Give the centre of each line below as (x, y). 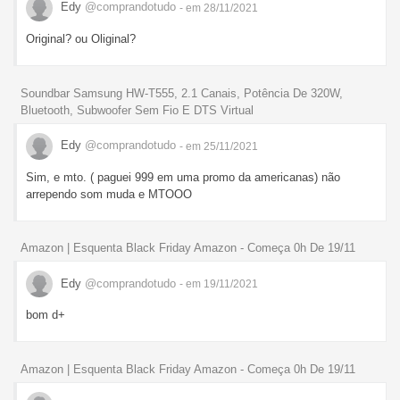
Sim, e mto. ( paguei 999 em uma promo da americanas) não (183, 177)
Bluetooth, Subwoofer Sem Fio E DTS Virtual (137, 110)
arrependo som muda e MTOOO (109, 194)
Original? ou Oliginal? (81, 38)
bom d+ (46, 315)
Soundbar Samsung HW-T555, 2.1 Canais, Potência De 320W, (182, 93)
